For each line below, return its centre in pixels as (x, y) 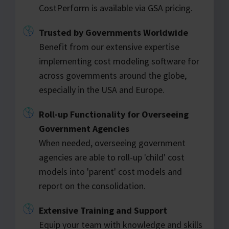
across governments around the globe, (113, 75)
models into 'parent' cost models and (111, 171)
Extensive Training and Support (103, 210)
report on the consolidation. (93, 186)
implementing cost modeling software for (119, 61)
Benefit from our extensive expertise (109, 47)
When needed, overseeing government (112, 143)
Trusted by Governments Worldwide (114, 32)
